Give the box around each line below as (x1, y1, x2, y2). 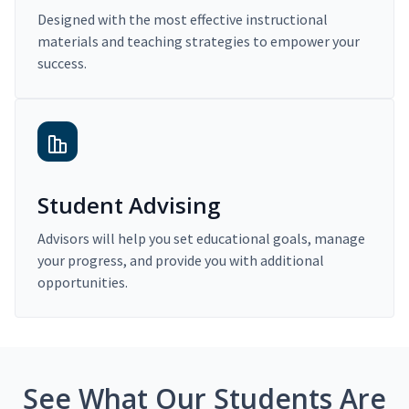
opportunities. (37, 273, 128, 292)
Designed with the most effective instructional (37, 10, 328, 29)
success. (37, 54, 87, 73)
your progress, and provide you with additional (37, 251, 324, 270)
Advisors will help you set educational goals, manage (37, 229, 365, 248)
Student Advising (37, 190, 220, 221)
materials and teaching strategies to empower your (37, 32, 360, 51)
